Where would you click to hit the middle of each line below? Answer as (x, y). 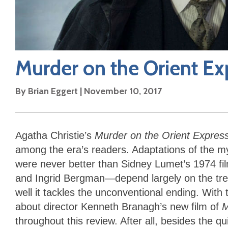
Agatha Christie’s (55, 135)
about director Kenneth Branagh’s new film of (119, 206)
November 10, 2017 (123, 91)
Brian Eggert (53, 91)
